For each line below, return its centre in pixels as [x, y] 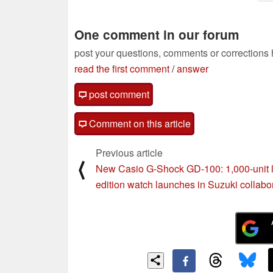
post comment [118, 94]
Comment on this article [139, 124]
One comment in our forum [157, 35]
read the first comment [122, 69]
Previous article [129, 153]
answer [193, 69]
